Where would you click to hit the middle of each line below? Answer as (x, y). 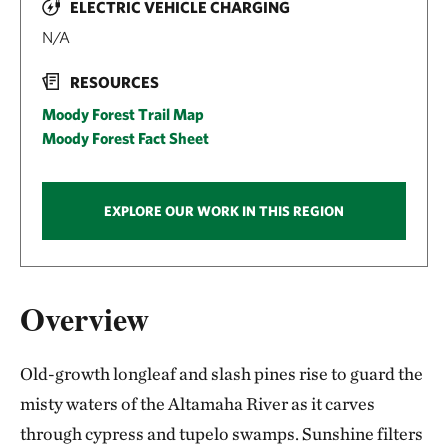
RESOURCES (114, 82)
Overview (84, 318)
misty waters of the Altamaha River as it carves (197, 403)
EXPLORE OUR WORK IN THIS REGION (224, 211)
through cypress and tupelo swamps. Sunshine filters (221, 433)
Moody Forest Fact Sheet (125, 138)
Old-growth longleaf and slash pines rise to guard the (221, 373)
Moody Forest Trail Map (123, 114)
